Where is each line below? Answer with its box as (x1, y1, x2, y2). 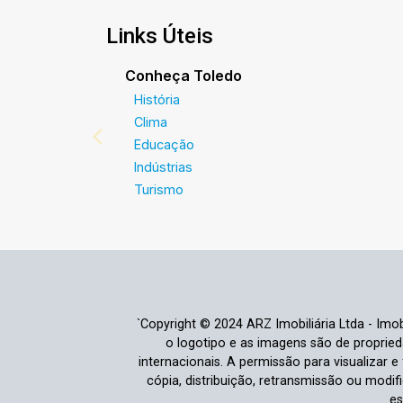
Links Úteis (106, 23, 213, 49)
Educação (133, 137, 194, 152)
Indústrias (133, 159, 193, 175)
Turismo (133, 182, 184, 197)
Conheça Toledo (125, 67, 242, 85)
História (133, 92, 180, 107)
